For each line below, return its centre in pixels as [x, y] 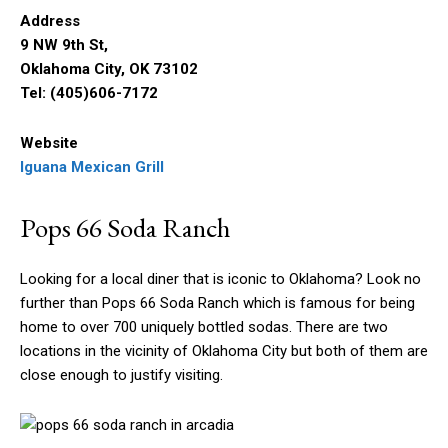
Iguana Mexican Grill [92, 167]
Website [49, 143]
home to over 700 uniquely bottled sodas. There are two [204, 327]
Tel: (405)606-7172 [89, 93]
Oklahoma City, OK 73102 [109, 69]
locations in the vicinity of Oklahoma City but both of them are [224, 351]
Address [50, 21]
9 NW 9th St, [64, 45]
